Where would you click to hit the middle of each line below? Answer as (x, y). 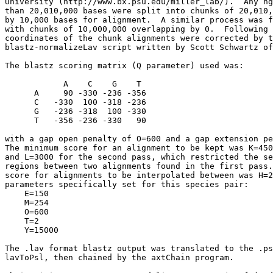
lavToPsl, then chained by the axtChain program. (119, 257)
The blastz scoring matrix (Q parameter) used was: (124, 66)
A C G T (73, 84)
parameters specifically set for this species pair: (127, 184)
